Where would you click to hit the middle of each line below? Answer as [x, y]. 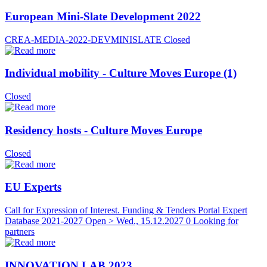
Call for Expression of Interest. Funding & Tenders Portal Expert [126, 210]
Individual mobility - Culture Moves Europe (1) [121, 73]
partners [20, 232]
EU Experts [33, 187]
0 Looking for [212, 221]
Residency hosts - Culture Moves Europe [103, 130]
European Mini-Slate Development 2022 [103, 16]
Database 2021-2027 [44, 221]
